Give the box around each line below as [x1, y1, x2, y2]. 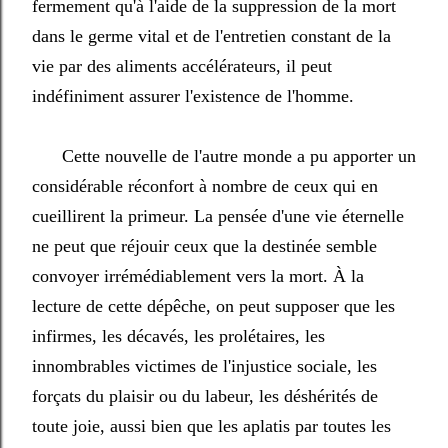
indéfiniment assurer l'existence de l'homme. [32, 86, 354, 106]
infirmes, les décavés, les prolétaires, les [32, 326, 325, 346]
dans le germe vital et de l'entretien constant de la [32, 26, 391, 46]
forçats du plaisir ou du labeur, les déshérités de [32, 386, 378, 406]
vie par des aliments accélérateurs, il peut [32, 56, 332, 76]
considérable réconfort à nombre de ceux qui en [32, 176, 378, 196]
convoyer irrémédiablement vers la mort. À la [32, 266, 364, 286]
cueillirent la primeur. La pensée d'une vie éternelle [32, 206, 404, 226]
